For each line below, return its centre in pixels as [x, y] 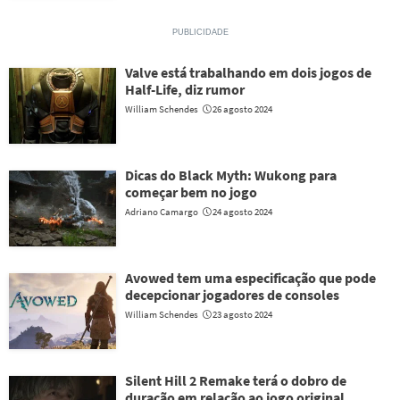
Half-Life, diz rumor [185, 89]
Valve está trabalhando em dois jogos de [248, 72]
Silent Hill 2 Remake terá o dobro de [236, 380]
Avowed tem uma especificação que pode [250, 278]
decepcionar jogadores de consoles [232, 295]
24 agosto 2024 [242, 212]
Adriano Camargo [162, 212]
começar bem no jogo [191, 192]
